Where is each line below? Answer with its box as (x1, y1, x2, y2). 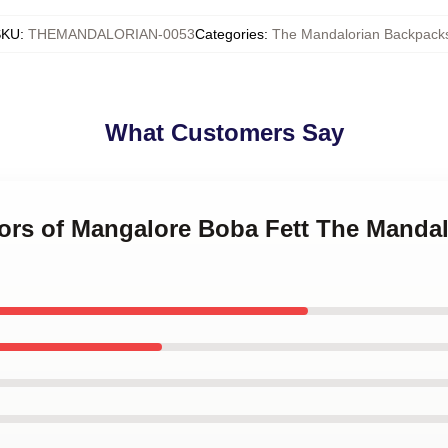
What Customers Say (104, 119, 344, 146)
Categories (195, 26, 264, 42)
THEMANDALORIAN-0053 (28, 26, 195, 42)
